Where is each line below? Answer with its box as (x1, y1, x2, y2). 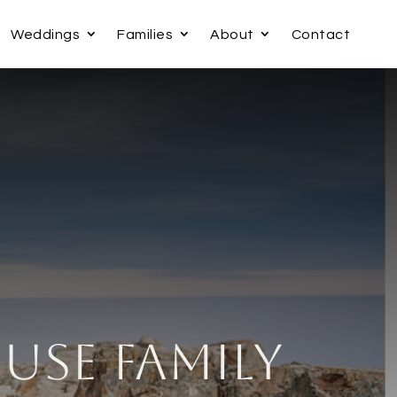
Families (117, 27, 173, 42)
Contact (291, 27, 350, 42)
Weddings (11, 27, 80, 42)
